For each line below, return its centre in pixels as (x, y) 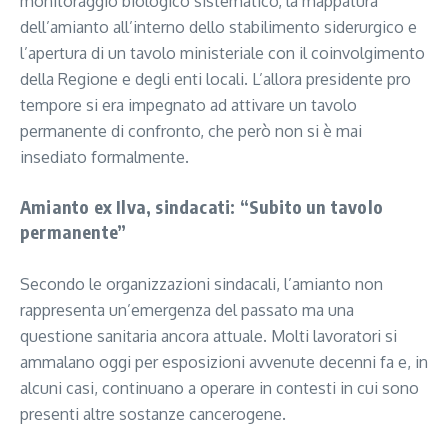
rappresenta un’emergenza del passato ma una (187, 310)
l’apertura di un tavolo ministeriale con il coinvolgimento (222, 53)
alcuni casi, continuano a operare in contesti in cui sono (219, 388)
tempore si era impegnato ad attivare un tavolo (188, 105)
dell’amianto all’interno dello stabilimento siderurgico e (218, 27)
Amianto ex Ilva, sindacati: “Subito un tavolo (202, 207)
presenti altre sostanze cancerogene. (153, 414)
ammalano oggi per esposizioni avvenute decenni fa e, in (224, 362)
